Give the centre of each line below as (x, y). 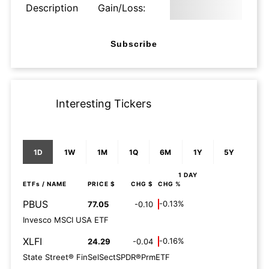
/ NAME (53, 184)
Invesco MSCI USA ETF (66, 220)
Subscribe (134, 44)
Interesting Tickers (104, 104)
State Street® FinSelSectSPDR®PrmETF (96, 257)
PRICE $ (101, 184)
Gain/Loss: (122, 8)
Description (52, 8)
